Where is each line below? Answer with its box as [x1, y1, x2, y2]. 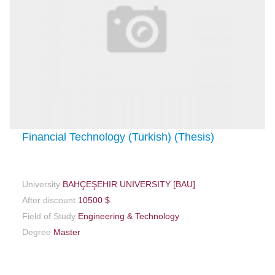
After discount [22, 195, 76, 205]
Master [51, 227, 81, 237]
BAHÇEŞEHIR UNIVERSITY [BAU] [60, 179, 196, 189]
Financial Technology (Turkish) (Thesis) [22, 130, 215, 143]
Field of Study [22, 211, 76, 221]
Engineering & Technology [76, 211, 180, 221]
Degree [22, 227, 52, 237]
